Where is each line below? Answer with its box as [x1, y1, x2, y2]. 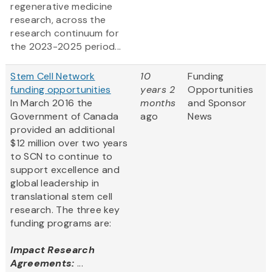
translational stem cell [10, 190, 113, 203]
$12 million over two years [10, 137, 128, 150]
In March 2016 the [10, 97, 93, 110]
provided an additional [10, 123, 115, 137]
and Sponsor [188, 97, 247, 110]
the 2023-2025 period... [10, 40, 121, 53]
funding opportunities [10, 83, 111, 97]
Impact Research [10, 243, 95, 257]
